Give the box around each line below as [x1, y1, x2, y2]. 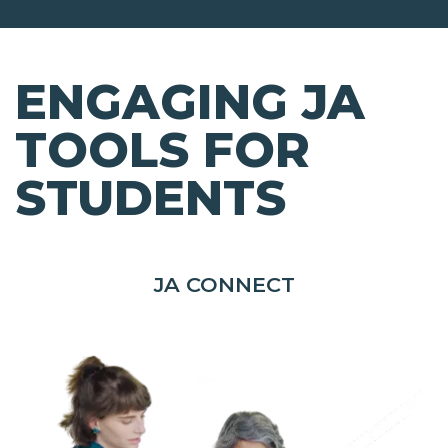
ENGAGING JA [15, 73, 365, 132]
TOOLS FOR [15, 121, 310, 180]
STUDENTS [15, 169, 286, 228]
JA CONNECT [153, 272, 295, 298]
